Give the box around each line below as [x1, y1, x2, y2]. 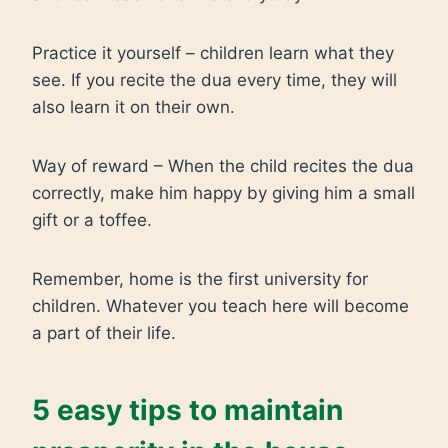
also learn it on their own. [32, 97, 235, 117]
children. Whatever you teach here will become [32, 296, 409, 316]
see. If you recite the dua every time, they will [32, 70, 397, 90]
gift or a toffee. [32, 210, 152, 230]
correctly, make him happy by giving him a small [32, 183, 415, 203]
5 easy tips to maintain [32, 393, 343, 427]
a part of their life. [32, 323, 176, 343]
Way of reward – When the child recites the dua [32, 156, 414, 176]
